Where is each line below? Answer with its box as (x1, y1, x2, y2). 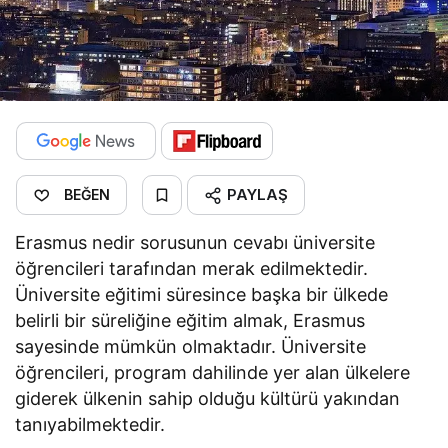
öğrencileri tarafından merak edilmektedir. (15, 258, 369, 280)
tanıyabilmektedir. (15, 414, 165, 436)
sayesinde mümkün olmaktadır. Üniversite (15, 336, 367, 358)
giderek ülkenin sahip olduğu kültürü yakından (15, 388, 401, 410)
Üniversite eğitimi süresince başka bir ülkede (15, 284, 389, 306)
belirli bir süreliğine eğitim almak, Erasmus (15, 310, 366, 332)
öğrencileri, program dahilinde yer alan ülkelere (15, 362, 411, 384)
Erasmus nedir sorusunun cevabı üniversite (15, 232, 376, 254)
